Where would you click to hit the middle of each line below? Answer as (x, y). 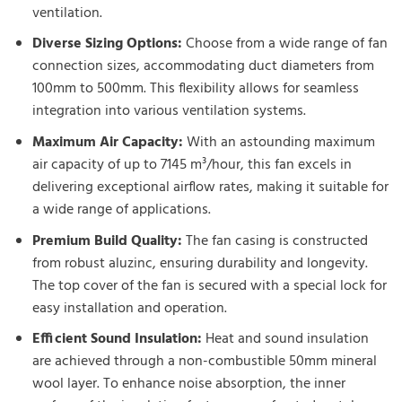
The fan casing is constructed (275, 241)
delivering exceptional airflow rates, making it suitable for (210, 187)
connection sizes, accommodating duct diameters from (203, 67)
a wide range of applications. (121, 210)
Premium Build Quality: (107, 241)
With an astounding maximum (279, 142)
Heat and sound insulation (285, 340)
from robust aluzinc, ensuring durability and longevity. (200, 263)
